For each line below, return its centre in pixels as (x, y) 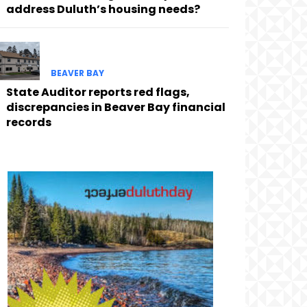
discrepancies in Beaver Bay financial (115, 107)
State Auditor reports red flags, (98, 92)
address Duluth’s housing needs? (103, 10)
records (28, 122)
